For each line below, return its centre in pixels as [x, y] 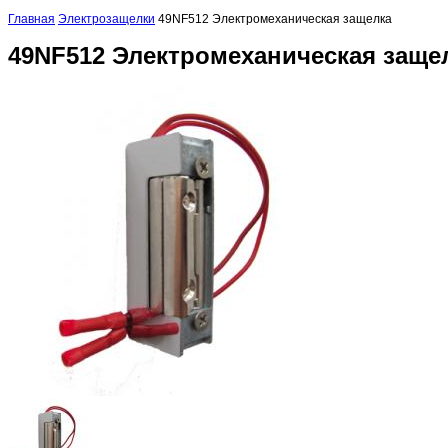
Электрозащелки [106, 18]
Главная [31, 18]
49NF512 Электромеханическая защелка [275, 18]
